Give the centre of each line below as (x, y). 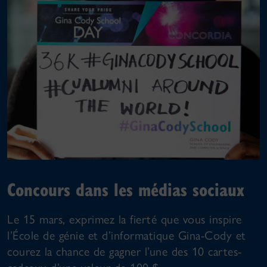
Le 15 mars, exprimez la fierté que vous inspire (125, 219)
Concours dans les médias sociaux (126, 189)
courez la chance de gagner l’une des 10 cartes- (125, 251)
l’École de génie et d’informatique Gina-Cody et (127, 235)
